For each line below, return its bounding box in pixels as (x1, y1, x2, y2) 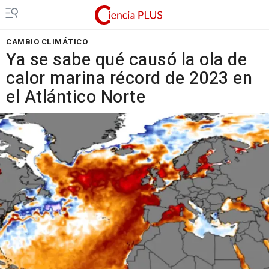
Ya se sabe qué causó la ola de (6, 47, 247, 73)
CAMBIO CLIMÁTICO (6, 36, 88, 47)
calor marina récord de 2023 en (6, 66, 252, 91)
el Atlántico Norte (6, 85, 145, 110)
